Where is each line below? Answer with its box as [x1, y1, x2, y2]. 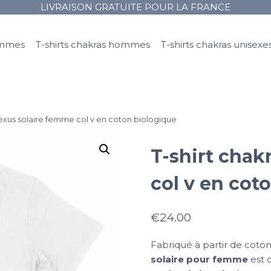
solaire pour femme [150, 253, 248, 266]
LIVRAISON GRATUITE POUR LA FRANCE [41, 1, 230, 13]
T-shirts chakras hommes [35, 39, 150, 50]
